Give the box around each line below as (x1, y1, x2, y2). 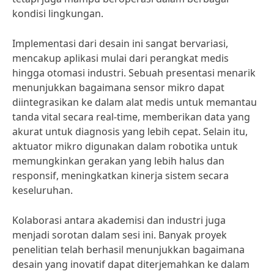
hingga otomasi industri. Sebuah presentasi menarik (12, 66, 256, 80)
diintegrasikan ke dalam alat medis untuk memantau (12, 95, 257, 109)
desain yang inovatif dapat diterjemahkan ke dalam (12, 257, 250, 271)
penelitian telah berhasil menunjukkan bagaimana (12, 243, 245, 256)
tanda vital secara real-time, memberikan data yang (12, 110, 250, 124)
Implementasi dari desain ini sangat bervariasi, (12, 37, 228, 50)
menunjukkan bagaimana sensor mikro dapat (12, 81, 224, 94)
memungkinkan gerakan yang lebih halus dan (12, 154, 224, 168)
